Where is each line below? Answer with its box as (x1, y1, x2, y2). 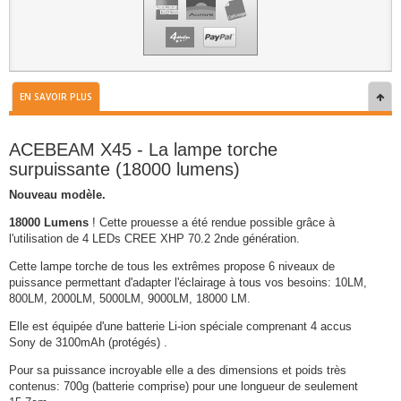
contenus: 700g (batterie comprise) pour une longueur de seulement (9, 380, 358, 393)
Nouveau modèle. (9, 188, 106, 201)
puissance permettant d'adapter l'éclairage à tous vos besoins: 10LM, (9, 276, 367, 289)
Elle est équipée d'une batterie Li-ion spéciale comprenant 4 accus (9, 320, 352, 333)
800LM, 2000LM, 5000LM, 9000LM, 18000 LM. (9, 292, 251, 305)
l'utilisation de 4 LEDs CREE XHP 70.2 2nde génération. (9, 232, 300, 245)
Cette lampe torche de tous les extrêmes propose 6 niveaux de (9, 260, 335, 273)
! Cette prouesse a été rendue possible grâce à (89, 216, 335, 229)
